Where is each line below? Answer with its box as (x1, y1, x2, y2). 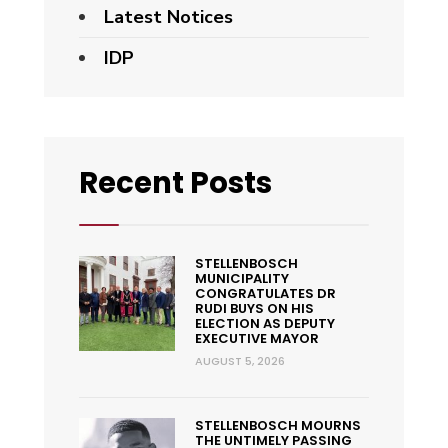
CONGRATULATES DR (194, 283, 336, 303)
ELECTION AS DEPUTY (194, 313, 335, 333)
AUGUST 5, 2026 (194, 352, 285, 369)
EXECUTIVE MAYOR (194, 328, 319, 348)
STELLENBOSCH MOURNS (194, 415, 361, 435)
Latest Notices (104, 4, 233, 29)
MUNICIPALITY (194, 268, 289, 288)
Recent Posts (79, 161, 272, 203)
